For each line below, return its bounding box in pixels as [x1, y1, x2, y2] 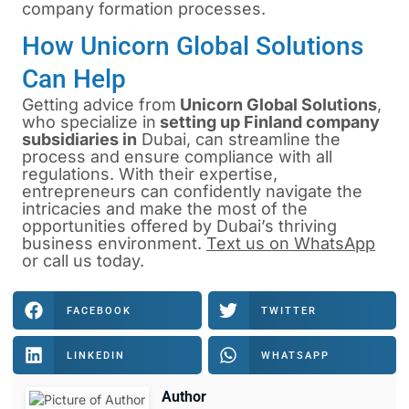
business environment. [22, 234, 206, 254]
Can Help [22, 64, 126, 95]
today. [92, 251, 144, 271]
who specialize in [22, 112, 156, 132]
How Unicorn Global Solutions [22, 31, 363, 62]
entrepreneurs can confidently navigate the [22, 182, 362, 202]
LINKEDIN [66, 349, 125, 362]
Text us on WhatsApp [206, 234, 375, 254]
